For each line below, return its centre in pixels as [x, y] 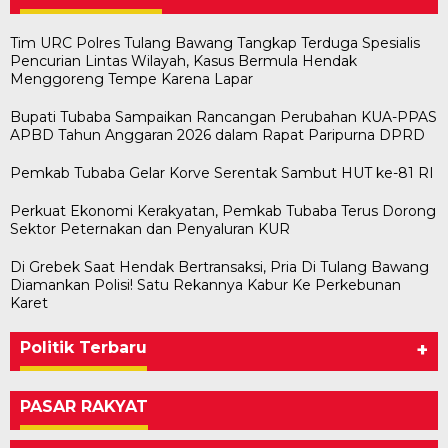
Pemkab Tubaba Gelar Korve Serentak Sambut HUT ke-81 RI [222, 172]
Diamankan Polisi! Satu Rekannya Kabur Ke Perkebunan [205, 284]
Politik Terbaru [83, 347]
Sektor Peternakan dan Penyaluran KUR [150, 228]
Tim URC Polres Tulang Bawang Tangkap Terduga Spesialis [215, 42]
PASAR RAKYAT [84, 406]
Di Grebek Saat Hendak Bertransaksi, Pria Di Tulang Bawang [219, 266]
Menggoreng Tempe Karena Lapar [131, 78]
